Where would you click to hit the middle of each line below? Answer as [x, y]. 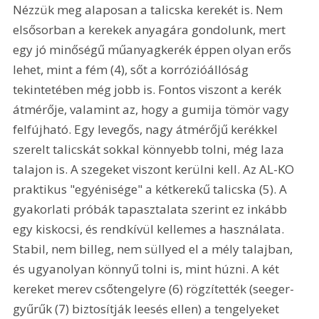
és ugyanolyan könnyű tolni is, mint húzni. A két [148, 268]
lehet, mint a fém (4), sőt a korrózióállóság [132, 69]
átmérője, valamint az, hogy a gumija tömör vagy [153, 109]
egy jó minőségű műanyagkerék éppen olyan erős [154, 49]
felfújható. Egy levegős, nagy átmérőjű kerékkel [147, 129]
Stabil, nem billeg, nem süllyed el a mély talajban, [155, 249]
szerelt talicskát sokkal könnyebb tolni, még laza [150, 149]
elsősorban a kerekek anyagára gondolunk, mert [151, 29]
